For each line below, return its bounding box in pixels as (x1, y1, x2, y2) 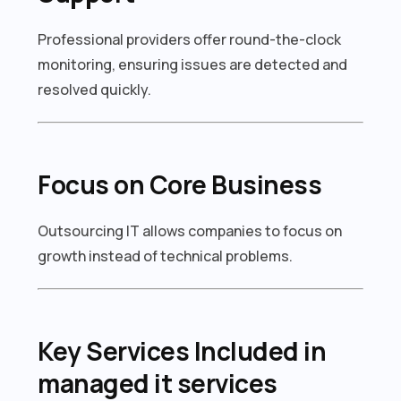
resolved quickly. (38, 79, 152, 99)
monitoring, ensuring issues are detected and (38, 54, 348, 74)
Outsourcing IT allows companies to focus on (38, 220, 343, 241)
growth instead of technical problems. (38, 245, 294, 266)
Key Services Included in (38, 333, 327, 368)
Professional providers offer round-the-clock (38, 29, 342, 49)
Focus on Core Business (38, 166, 322, 201)
